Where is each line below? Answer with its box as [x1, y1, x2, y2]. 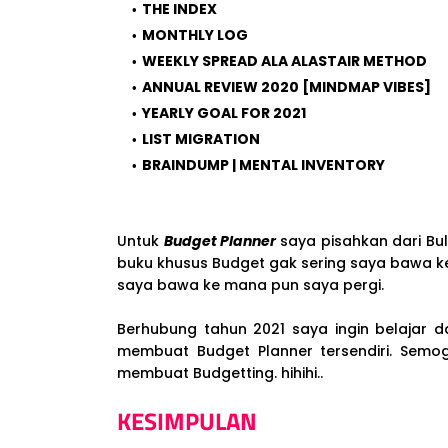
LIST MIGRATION [142, 128, 260, 149]
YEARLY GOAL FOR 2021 [142, 102, 306, 123]
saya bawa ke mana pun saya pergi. [117, 274, 388, 295]
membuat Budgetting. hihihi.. [117, 362, 327, 383]
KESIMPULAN [117, 402, 257, 439]
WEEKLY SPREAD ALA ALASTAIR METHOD [142, 50, 427, 71]
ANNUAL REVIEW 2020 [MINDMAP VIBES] [142, 76, 431, 97]
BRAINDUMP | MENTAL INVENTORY [142, 154, 385, 175]
